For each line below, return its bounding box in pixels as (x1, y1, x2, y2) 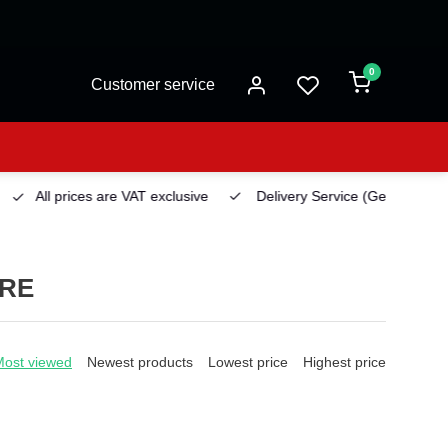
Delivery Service (244, 189, 354, 204)
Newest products (87, 354, 193, 370)
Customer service (91, 76, 216, 93)
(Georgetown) (354, 189, 442, 204)
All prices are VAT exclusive (27, 189, 200, 204)
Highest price (303, 354, 386, 370)
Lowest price (208, 354, 288, 370)
